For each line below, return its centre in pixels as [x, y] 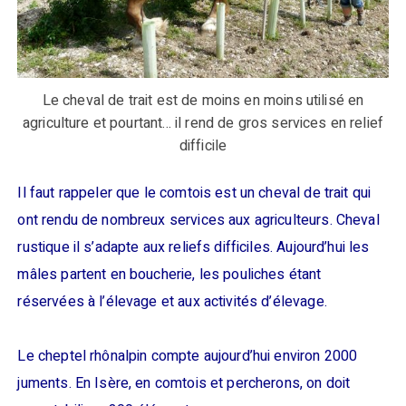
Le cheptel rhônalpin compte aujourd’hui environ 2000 [188, 356]
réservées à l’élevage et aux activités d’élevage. [172, 301]
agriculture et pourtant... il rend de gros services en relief [203, 123]
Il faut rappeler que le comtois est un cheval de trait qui [194, 193]
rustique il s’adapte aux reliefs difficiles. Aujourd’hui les [193, 247]
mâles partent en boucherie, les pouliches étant [169, 274]
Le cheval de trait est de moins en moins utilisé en [203, 100]
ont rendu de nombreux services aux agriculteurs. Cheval [198, 220]
